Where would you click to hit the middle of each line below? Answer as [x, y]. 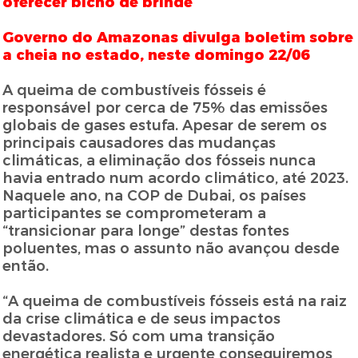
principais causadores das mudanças [139, 143]
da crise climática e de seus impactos [142, 319]
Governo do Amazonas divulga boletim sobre [178, 38]
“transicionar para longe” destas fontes [146, 231]
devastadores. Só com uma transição [139, 337]
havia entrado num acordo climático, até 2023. [176, 179]
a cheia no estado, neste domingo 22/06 [156, 56]
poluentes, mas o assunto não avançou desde [171, 249]
